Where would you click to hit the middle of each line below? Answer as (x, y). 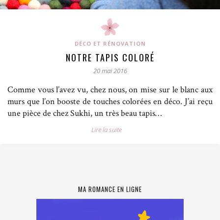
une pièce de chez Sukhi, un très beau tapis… (84, 113)
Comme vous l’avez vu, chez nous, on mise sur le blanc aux (110, 90)
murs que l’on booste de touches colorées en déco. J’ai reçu (110, 102)
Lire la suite (106, 130)
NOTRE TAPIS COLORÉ (110, 58)
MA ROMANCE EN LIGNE (110, 189)
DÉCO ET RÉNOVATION (110, 44)
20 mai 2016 (110, 71)
